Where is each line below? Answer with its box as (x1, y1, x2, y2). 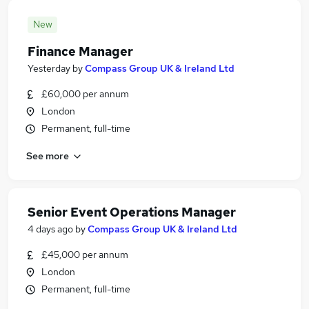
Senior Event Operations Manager (28, 204, 236, 220)
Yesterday (28, 62, 70, 74)
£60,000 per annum (41, 88, 129, 100)
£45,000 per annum (41, 248, 128, 261)
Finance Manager (28, 43, 133, 59)
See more (26, 149, 69, 162)
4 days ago (28, 223, 73, 235)
